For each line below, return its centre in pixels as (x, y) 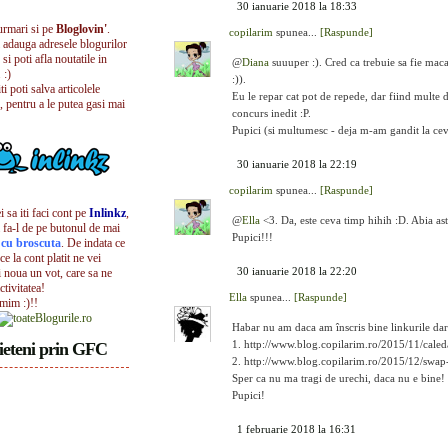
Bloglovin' (81, 29)
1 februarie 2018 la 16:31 (296, 429)
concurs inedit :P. (271, 113)
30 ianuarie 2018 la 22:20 (297, 271)
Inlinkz (107, 213)
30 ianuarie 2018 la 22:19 (297, 164)
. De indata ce (93, 243)
